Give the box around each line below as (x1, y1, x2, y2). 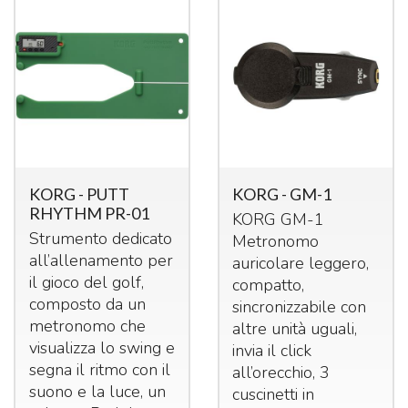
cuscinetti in (232, 382, 315, 405)
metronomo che (28, 314, 146, 337)
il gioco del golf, (28, 270, 144, 293)
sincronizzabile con (232, 295, 367, 318)
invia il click (232, 339, 312, 362)
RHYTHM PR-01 (28, 202, 149, 223)
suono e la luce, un (28, 380, 166, 403)
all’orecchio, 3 (232, 361, 331, 383)
